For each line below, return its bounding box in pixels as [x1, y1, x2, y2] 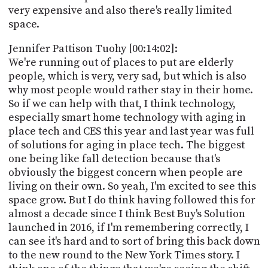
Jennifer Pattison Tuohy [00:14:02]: [8, 41, 178, 56]
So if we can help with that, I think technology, [8, 96, 236, 111]
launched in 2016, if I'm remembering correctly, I [8, 220, 249, 234]
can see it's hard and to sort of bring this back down [8, 234, 260, 248]
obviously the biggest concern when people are [8, 165, 243, 179]
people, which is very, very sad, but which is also [8, 69, 246, 83]
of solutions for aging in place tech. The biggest [8, 138, 245, 152]
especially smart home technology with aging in [8, 110, 246, 124]
